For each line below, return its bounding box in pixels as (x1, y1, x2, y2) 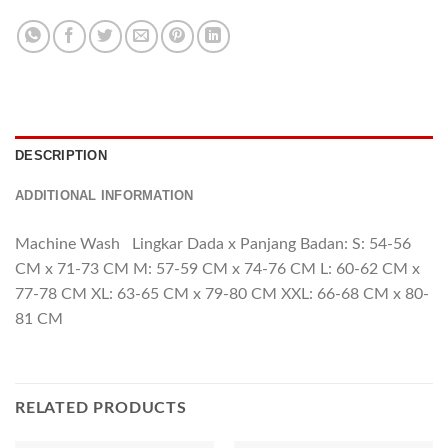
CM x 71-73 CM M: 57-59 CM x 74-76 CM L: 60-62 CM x (15, 261, 420, 278)
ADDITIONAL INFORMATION (15, 188, 194, 204)
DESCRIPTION (15, 148, 107, 164)
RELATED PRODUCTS (15, 399, 187, 416)
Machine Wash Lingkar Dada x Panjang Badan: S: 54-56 (15, 236, 411, 253)
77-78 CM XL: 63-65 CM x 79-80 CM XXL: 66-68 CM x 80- (15, 286, 429, 303)
